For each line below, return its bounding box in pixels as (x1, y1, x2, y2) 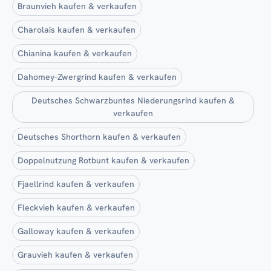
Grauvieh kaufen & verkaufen (18, 249, 133, 260)
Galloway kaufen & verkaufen (18, 225, 134, 237)
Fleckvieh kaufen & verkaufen (18, 201, 135, 213)
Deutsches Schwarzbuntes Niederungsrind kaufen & (31, 94, 235, 106)
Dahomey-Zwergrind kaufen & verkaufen (18, 71, 177, 82)
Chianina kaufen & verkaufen (18, 47, 132, 59)
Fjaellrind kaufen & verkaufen (18, 178, 134, 189)
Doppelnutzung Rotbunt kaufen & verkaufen (18, 154, 189, 166)
